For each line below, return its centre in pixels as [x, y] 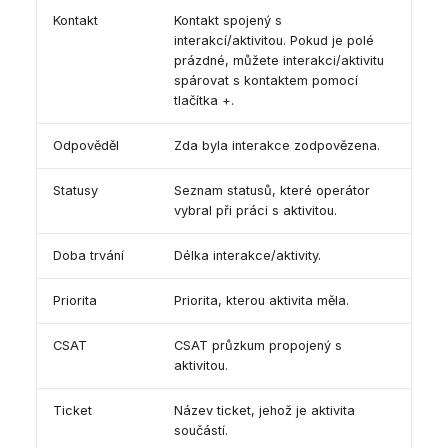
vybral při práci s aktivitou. [255, 211]
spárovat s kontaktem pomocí [266, 81]
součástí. [201, 431]
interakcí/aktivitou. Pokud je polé [274, 41]
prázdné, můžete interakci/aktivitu [279, 61]
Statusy [75, 191]
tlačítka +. [204, 101]
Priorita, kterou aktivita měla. [261, 301]
